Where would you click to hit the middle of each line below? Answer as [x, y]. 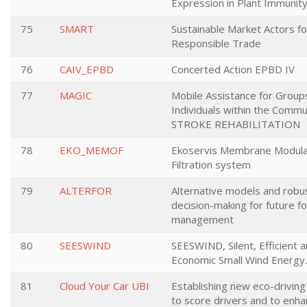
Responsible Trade [216, 43]
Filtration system [211, 164]
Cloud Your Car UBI [105, 286]
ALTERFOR [86, 191]
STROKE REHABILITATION [236, 124]
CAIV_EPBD [87, 69]
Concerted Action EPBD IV [233, 69]
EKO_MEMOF [91, 150]
